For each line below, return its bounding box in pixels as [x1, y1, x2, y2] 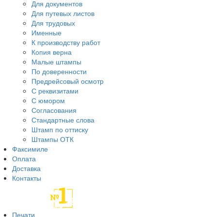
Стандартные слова [31, 115, 94, 125]
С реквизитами [31, 86, 78, 96]
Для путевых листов [31, 8, 94, 18]
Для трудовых [31, 18, 75, 28]
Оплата [12, 154, 36, 164]
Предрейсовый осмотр [31, 76, 104, 86]
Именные [31, 28, 62, 38]
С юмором [31, 95, 65, 106]
